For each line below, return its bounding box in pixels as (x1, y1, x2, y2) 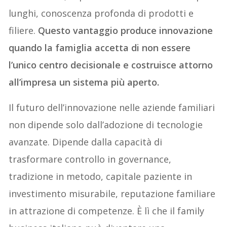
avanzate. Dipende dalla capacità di (9, 135, 163, 148)
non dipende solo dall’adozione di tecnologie (9, 118, 203, 131)
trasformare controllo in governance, (9, 153, 172, 165)
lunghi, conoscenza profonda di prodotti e (9, 7, 194, 19)
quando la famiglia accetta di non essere (9, 41, 191, 54)
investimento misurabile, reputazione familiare (9, 187, 216, 200)
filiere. (9, 24, 39, 36)
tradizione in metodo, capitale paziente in (9, 170, 193, 182)
